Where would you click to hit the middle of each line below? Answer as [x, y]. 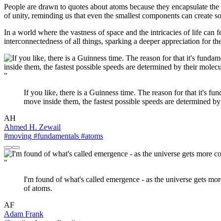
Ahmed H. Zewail [32, 127]
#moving [18, 136]
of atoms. [38, 188]
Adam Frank [24, 214]
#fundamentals [55, 136]
